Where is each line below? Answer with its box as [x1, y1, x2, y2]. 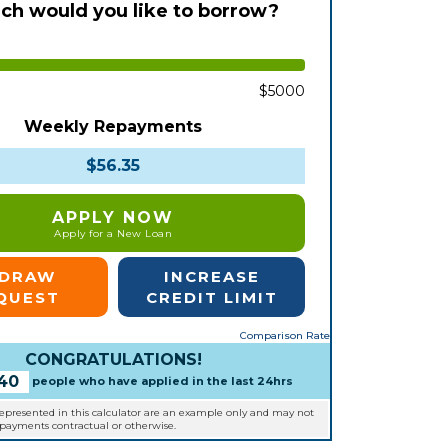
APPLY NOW [52, 208, 175, 228]
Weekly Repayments [24, 117, 203, 137]
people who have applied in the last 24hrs [29, 374, 294, 389]
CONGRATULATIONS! [24, 350, 202, 370]
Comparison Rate [240, 329, 330, 343]
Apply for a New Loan [54, 227, 173, 241]
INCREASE [163, 267, 260, 287]
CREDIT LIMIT [145, 288, 278, 308]
